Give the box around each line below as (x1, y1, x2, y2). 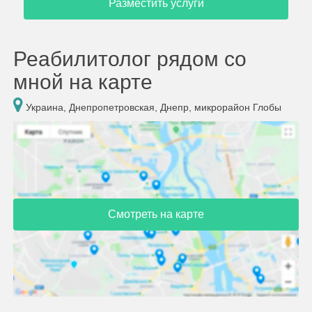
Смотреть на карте (108, 208, 204, 220)
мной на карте (13, 70, 153, 93)
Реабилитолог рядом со (13, 47, 247, 70)
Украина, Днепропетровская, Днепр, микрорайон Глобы (23, 102, 281, 113)
